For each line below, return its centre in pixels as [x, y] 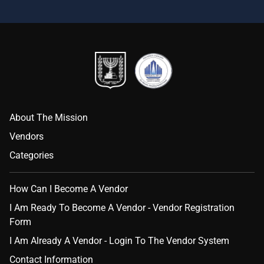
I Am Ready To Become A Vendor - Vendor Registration [122, 208]
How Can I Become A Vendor [69, 189]
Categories [32, 155]
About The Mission [49, 118]
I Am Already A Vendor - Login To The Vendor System [119, 241]
